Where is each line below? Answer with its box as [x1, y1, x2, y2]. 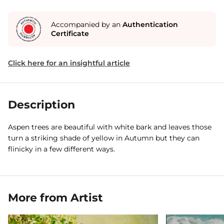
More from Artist [8, 191, 103, 204]
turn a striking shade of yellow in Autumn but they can [8, 133, 199, 142]
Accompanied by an [51, 20, 122, 29]
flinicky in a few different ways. [8, 144, 115, 153]
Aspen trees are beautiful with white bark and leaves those [8, 122, 211, 131]
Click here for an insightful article [8, 58, 130, 67]
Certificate [51, 29, 89, 38]
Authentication [122, 20, 178, 29]
